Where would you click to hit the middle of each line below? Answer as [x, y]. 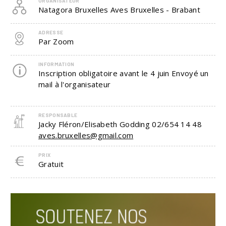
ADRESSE [51, 32]
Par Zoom [56, 41]
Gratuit [51, 164]
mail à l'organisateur [75, 84]
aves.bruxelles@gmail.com [86, 135]
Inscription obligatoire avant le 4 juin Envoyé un [124, 73]
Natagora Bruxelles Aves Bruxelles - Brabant [119, 10]
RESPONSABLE [58, 115]
